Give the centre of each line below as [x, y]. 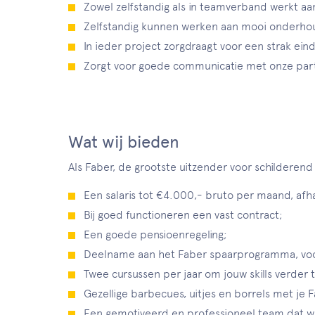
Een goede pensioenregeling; [155, 234]
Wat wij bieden [124, 142]
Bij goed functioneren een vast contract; [183, 215]
